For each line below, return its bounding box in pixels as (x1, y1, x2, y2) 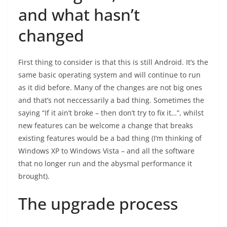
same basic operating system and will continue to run (18, 70, 201, 80)
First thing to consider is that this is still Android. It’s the (18, 57, 208, 67)
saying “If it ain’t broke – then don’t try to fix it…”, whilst (18, 108, 204, 118)
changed (18, 24, 84, 46)
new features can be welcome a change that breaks (18, 121, 193, 130)
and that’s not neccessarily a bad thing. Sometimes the (18, 95, 204, 105)
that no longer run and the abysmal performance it (18, 159, 192, 168)
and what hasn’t (18, 4, 140, 25)
